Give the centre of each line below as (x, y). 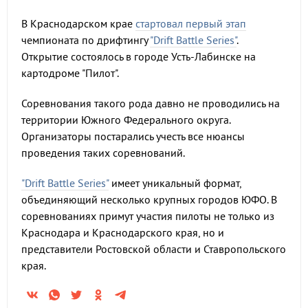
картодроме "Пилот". (70, 73)
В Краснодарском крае (78, 23)
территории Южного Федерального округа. (126, 120)
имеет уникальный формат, (175, 183)
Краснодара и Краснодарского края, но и (123, 232)
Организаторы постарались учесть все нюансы (133, 136)
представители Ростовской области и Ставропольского (154, 249)
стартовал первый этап (191, 23)
